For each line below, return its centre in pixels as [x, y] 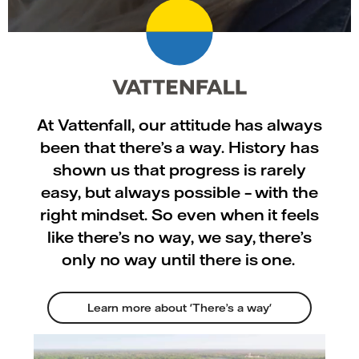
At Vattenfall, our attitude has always [179, 125]
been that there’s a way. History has [179, 147]
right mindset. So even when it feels [179, 215]
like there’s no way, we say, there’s [179, 237]
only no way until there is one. [179, 260]
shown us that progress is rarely [179, 170]
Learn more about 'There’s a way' [179, 307]
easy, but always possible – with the [179, 192]
